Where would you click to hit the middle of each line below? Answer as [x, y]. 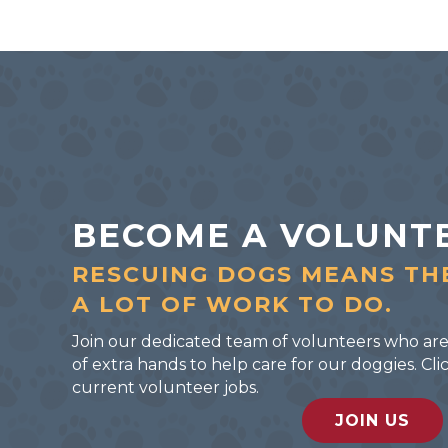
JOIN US [372, 420]
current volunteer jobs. [165, 387]
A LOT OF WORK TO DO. [232, 304]
